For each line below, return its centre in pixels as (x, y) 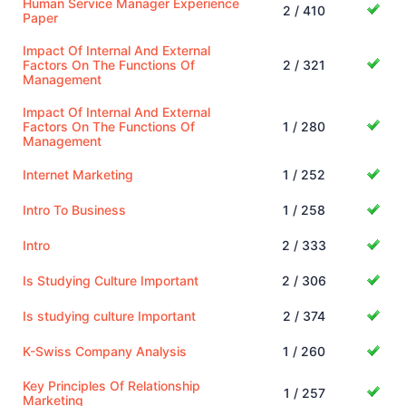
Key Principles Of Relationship (111, 385)
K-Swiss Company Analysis (105, 351)
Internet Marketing (78, 174)
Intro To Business (74, 209)
